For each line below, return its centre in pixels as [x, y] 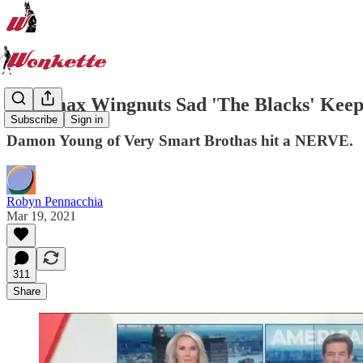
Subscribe [34, 120]
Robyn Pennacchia [55, 201]
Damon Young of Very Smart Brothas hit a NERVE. [180, 140]
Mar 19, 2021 [41, 216]
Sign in [87, 120]
